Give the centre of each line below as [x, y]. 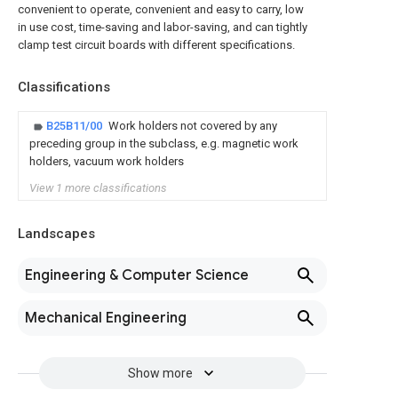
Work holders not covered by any [193, 126]
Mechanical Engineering [106, 318]
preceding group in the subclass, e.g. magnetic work [164, 143]
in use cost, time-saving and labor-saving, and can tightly [163, 27]
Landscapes [56, 234]
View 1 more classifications [98, 188]
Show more [160, 373]
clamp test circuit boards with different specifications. [156, 45]
